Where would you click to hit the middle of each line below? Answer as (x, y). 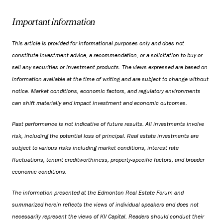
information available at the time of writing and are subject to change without (110, 79)
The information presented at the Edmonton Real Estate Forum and (98, 192)
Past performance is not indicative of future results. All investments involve (108, 124)
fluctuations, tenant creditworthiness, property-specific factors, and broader (108, 160)
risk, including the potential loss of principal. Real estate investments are (105, 136)
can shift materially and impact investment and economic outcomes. (100, 103)
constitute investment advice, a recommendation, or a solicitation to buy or (107, 55)
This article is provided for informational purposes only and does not (98, 43)
